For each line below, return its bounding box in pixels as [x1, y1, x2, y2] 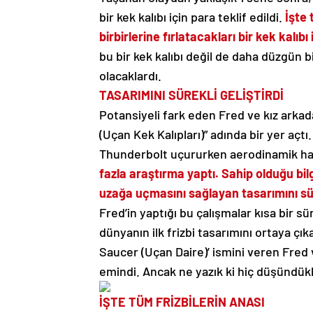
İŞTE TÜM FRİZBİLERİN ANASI [99, 293, 265, 310]
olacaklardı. [99, 67, 161, 83]
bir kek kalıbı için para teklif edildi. [99, 8, 285, 24]
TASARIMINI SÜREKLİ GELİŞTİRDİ [99, 87, 284, 103]
